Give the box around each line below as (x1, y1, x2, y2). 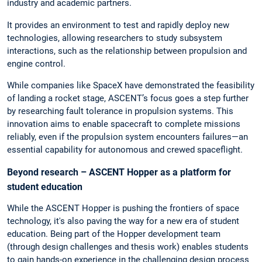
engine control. (7, 58, 65, 69)
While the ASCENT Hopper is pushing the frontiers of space (7, 202, 239, 213)
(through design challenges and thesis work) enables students (7, 241, 249, 252)
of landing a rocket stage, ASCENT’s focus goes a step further (7, 92, 249, 104)
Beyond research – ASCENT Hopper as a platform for (7, 167, 231, 178)
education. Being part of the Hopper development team (7, 228, 220, 239)
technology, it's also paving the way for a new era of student (7, 215, 239, 226)
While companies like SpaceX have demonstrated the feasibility (7, 80, 254, 91)
